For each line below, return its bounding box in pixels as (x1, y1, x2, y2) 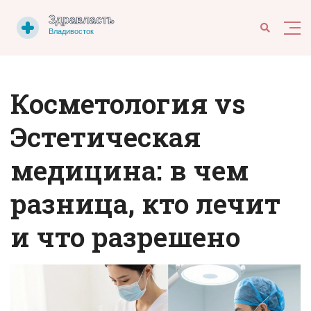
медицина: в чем (10, 152, 249, 188)
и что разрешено (10, 219, 240, 255)
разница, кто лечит (10, 185, 280, 221)
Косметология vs (10, 85, 246, 121)
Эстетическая (10, 119, 201, 155)
